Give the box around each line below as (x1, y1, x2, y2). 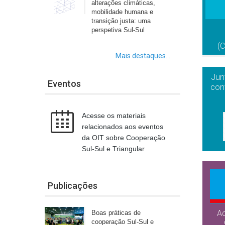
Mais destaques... (115, 51, 170, 60)
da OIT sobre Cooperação (82, 133, 166, 142)
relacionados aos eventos (82, 122, 164, 131)
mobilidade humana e (91, 8, 154, 16)
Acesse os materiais (82, 111, 146, 120)
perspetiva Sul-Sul (91, 26, 145, 34)
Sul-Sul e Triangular (82, 144, 145, 153)
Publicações (48, 180, 98, 191)
